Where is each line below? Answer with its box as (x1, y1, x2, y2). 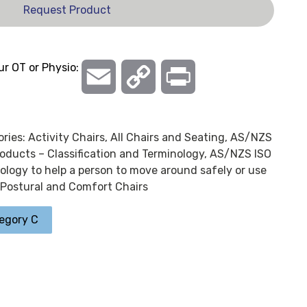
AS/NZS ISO (209, 147, 271, 160)
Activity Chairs (27, 131, 105, 144)
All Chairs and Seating (110, 131, 225, 144)
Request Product (23, 3, 111, 16)
